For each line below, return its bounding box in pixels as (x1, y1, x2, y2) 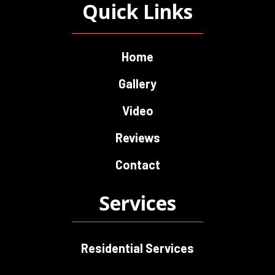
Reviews (115, 130, 160, 145)
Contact (115, 157, 160, 172)
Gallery (118, 76, 157, 91)
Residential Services (81, 241, 194, 255)
